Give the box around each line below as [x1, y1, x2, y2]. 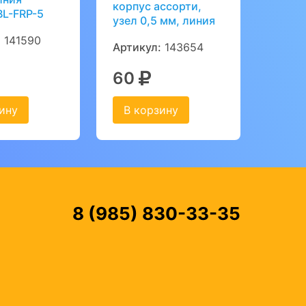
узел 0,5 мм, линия [112, 14, 215, 27]
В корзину [123, 103, 178, 117]
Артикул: [112, 40, 161, 54]
